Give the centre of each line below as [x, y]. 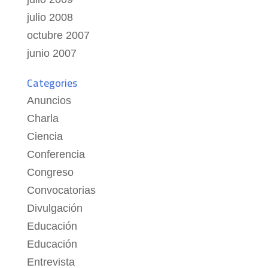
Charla [42, 119]
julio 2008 [50, 18]
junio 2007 [51, 54]
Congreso [50, 173]
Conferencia [56, 155]
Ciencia [45, 137]
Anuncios [49, 101]
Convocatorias [61, 191]
